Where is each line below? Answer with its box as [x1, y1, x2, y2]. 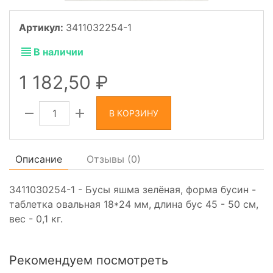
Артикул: [19, 21, 66, 34]
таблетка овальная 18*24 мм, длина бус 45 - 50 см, [9, 198, 258, 211]
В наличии [34, 46, 83, 58]
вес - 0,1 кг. [9, 213, 63, 225]
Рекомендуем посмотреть [9, 253, 168, 268]
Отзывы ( [87, 153, 131, 166]
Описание [15, 153, 62, 166]
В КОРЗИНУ [109, 108, 158, 119]
